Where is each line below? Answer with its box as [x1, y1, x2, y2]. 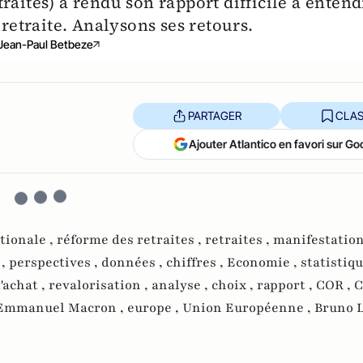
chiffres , [166, 254, 227, 272]
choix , [211, 276, 257, 295]
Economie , [227, 254, 301, 272]
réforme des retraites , [57, 231, 205, 250]
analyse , [152, 276, 211, 295]
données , [101, 254, 166, 272]
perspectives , [9, 254, 101, 272]
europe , [127, 299, 182, 318]
